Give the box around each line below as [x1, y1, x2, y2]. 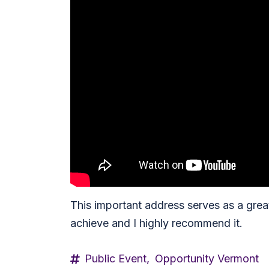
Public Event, [85, 252, 150, 265]
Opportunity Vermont [155, 252, 259, 265]
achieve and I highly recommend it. [70, 217, 243, 229]
